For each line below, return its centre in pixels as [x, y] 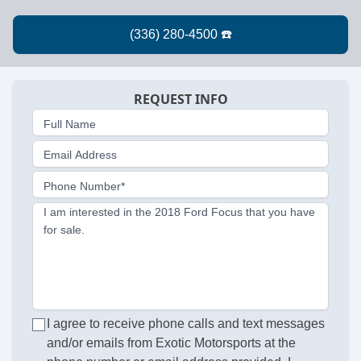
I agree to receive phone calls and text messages [186, 323]
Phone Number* [84, 186]
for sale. [64, 230]
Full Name [70, 124]
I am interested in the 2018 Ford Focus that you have [179, 212]
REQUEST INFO [180, 99]
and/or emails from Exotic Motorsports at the [172, 342]
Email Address [80, 155]
